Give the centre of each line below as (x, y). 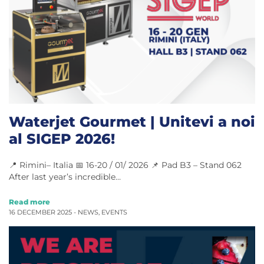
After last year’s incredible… (65, 176)
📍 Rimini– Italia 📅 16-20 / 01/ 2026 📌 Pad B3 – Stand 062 (125, 165)
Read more (29, 202)
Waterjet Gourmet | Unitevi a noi (132, 121)
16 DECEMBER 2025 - (43, 212)
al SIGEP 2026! (62, 138)
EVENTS (114, 212)
